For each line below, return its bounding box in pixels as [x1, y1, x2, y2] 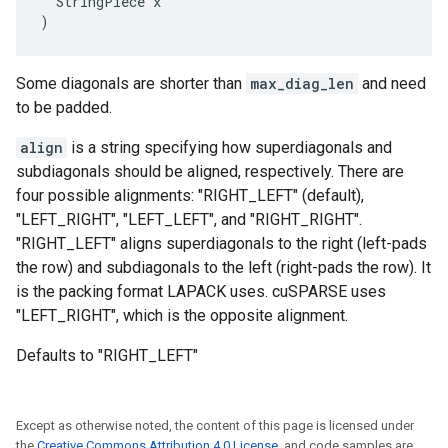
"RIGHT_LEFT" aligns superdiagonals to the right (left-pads [16, 234, 427, 253]
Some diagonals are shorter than [16, 74, 246, 93]
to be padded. [16, 98, 112, 117]
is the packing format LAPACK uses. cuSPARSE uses [16, 282, 386, 301]
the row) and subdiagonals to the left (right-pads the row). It [16, 258, 431, 277]
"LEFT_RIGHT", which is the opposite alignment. [16, 306, 348, 325]
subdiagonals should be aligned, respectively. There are [16, 162, 404, 181]
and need [358, 74, 426, 93]
